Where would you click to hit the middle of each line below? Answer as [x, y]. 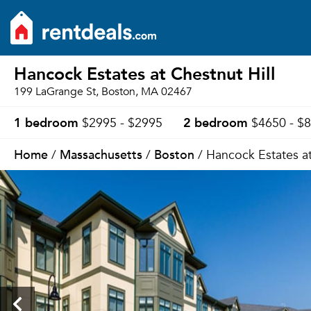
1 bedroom [46, 122]
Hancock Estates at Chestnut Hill [145, 73]
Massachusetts [101, 154]
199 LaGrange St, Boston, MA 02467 [103, 92]
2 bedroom [216, 122]
